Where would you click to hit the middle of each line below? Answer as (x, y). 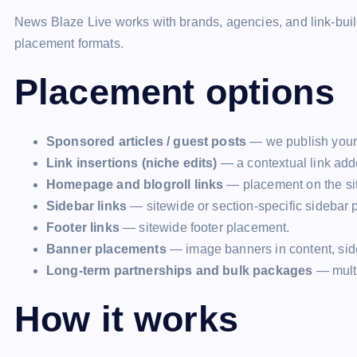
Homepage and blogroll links (135, 184)
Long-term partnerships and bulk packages (180, 271)
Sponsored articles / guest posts (147, 141)
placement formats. (69, 43)
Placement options (175, 92)
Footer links (83, 228)
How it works (126, 319)
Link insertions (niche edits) (132, 163)
